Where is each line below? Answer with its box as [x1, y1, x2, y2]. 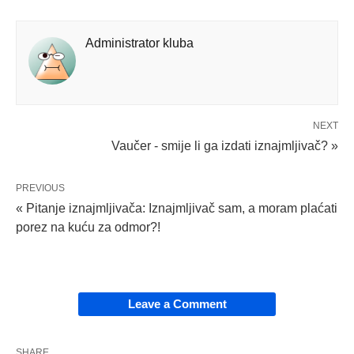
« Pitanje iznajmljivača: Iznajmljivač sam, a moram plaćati [16, 201, 337, 215]
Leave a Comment [127, 297, 227, 311]
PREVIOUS [16, 183, 65, 194]
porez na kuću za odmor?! [16, 220, 160, 234]
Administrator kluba [85, 36, 194, 50]
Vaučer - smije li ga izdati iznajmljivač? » [111, 139, 338, 153]
